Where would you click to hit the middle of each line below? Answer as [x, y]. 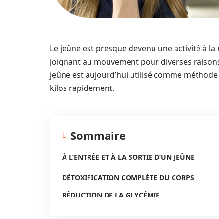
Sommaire [98, 135]
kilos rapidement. [82, 88]
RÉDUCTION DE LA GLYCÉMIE [111, 195]
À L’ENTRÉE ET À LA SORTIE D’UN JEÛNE [128, 157]
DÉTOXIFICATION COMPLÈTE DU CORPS [128, 178]
